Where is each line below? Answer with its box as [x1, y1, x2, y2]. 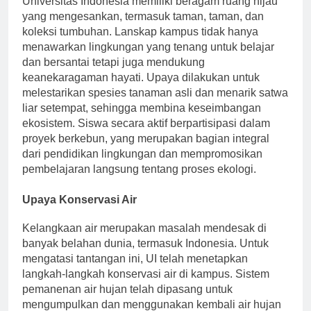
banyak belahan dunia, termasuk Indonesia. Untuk [22, 250, 269, 262]
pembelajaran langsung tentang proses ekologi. [22, 175, 256, 187]
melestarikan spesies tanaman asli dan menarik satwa [22, 99, 288, 111]
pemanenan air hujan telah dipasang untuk [22, 296, 233, 308]
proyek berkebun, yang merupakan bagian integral [22, 144, 269, 157]
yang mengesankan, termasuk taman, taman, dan [22, 22, 264, 35]
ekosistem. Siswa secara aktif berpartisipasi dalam [22, 129, 270, 142]
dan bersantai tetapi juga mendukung [22, 68, 205, 81]
